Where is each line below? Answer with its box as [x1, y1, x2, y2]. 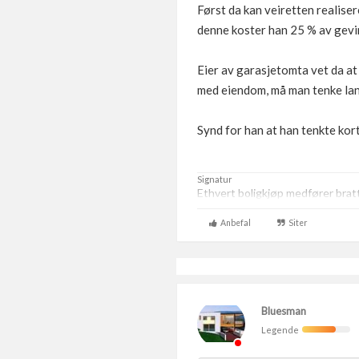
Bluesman [261, 305, 306, 317]
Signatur [197, 174, 232, 184]
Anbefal [217, 218, 251, 228]
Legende [261, 325, 302, 335]
